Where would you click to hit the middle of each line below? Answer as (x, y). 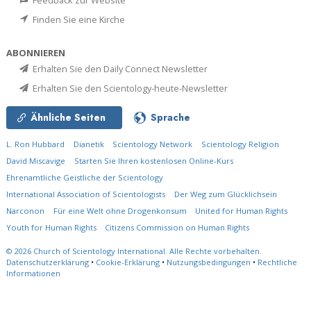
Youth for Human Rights (52, 227)
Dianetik (89, 144)
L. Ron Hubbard (35, 144)
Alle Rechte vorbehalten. (216, 251)
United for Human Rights (242, 210)
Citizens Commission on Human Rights (177, 227)
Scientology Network (153, 144)
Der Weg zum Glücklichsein (225, 194)
